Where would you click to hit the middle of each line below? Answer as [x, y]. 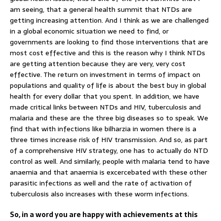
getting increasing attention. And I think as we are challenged [109, 20]
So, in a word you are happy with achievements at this [104, 214]
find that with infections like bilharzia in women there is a [103, 129]
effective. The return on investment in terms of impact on [105, 74]
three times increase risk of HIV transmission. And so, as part [109, 139]
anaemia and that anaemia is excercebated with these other [109, 172]
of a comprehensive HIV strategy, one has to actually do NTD [109, 150]
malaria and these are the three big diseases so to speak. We [109, 118]
